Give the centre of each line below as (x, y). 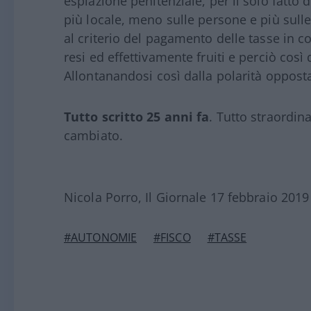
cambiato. (93, 135)
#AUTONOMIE (100, 237)
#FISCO (172, 237)
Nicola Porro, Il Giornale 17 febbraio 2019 (187, 197)
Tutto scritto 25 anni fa (137, 117)
